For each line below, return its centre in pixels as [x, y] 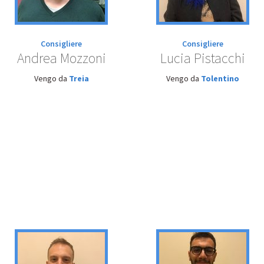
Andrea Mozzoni [61, 58]
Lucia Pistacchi [203, 58]
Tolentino [220, 78]
